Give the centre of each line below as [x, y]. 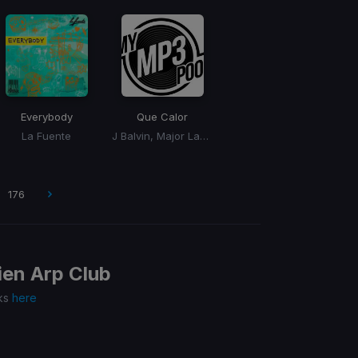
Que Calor [162, 117]
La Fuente [46, 136]
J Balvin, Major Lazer [204, 136]
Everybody [46, 117]
